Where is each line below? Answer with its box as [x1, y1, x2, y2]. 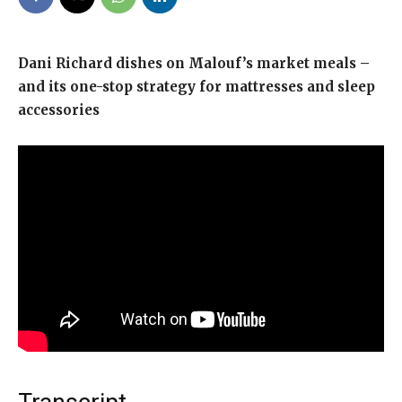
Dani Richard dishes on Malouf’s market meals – [18, 55, 370, 72]
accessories [18, 101, 100, 118]
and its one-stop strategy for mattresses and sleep [18, 78, 375, 95]
